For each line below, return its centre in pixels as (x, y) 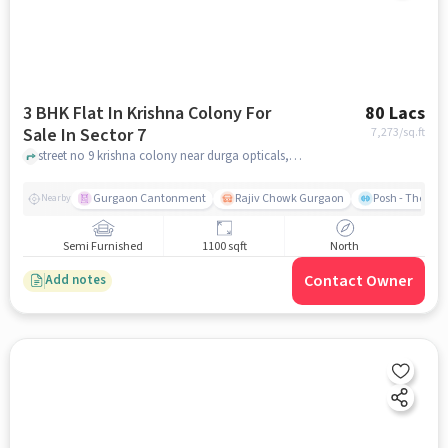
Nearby (55, 198)
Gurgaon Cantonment (149, 198)
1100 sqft (224, 247)
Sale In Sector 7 (103, 135)
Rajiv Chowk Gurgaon (289, 198)
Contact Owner (359, 280)
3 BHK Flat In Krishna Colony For (146, 113)
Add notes (75, 280)
